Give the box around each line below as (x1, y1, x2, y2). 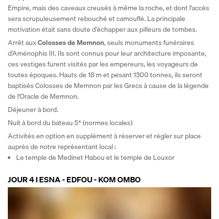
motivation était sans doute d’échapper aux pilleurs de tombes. (8, 23, 198, 35)
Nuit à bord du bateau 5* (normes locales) (8, 117, 132, 128)
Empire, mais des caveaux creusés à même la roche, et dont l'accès (8, 2, 209, 13)
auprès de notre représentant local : (8, 141, 116, 152)
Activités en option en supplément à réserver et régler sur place (8, 130, 201, 141)
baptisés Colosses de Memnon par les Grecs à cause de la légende (8, 80, 209, 91)
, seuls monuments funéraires (104, 37, 194, 48)
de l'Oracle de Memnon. (8, 90, 80, 102)
